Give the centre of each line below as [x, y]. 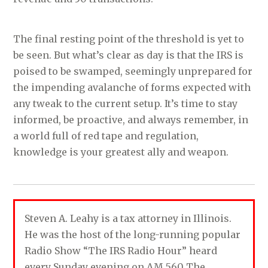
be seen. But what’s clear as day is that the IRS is [129, 55]
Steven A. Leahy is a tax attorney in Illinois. [128, 218]
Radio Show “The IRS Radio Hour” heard [121, 250]
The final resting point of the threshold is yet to [129, 39]
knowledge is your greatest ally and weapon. [121, 152]
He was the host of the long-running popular [133, 234]
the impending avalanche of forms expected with [132, 87]
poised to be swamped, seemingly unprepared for [133, 71]
